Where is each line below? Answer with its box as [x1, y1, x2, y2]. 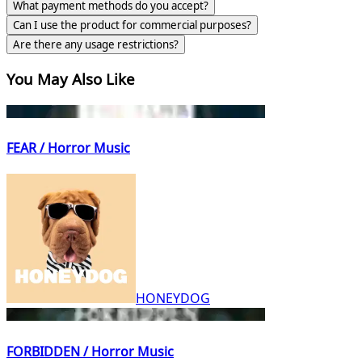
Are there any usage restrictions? [13, 36, 179, 52]
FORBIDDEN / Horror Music [6, 342, 174, 360]
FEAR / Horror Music [6, 139, 130, 158]
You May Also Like [6, 69, 135, 90]
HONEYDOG [136, 289, 210, 308]
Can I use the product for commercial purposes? [13, 17, 251, 32]
